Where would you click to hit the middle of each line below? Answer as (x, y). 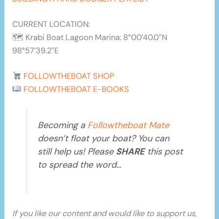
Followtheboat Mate (129, 125)
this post (164, 152)
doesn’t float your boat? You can (104, 139)
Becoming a (63, 125)
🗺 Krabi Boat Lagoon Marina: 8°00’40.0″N (90, 38)
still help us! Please (77, 152)
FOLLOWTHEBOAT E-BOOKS (76, 89)
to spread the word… (80, 165)
